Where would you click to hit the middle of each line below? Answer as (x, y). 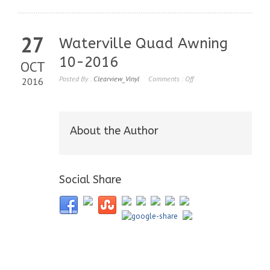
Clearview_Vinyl (116, 79)
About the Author (114, 131)
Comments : (167, 79)
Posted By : (76, 79)
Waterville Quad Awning (143, 43)
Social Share (90, 180)
